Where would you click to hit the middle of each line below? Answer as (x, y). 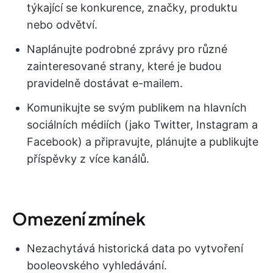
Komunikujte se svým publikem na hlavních (137, 108)
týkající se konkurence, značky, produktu (132, 8)
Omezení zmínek (79, 219)
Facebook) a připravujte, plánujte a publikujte (143, 142)
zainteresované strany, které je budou (124, 66)
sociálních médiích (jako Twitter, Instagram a (142, 125)
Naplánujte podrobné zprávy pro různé (127, 49)
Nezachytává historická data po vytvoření (135, 249)
